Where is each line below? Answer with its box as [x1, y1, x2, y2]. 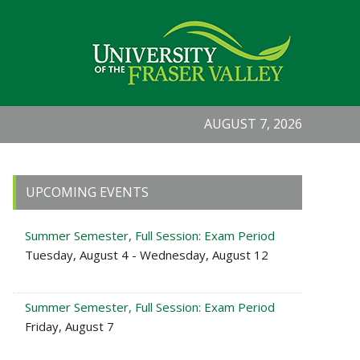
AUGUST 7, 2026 [204, 115, 302, 133]
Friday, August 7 [25, 318, 114, 334]
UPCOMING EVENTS [26, 183, 149, 201]
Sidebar [13, 195, 80, 222]
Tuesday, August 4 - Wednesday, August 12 [25, 247, 268, 263]
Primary [13, 173, 83, 199]
